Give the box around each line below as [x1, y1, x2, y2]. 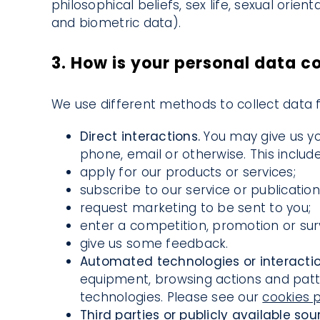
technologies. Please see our [79, 288, 263, 306]
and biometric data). [51, 14, 181, 32]
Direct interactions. [79, 127, 204, 145]
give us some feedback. [79, 234, 229, 252]
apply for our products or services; [79, 163, 296, 181]
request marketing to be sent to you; [79, 199, 311, 216]
